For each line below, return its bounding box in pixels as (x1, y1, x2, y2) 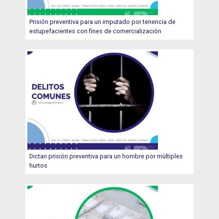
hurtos (29, 161, 48, 169)
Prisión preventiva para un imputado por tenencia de (29, 18, 176, 26)
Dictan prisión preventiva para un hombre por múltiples (29, 152, 183, 160)
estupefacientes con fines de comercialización (29, 27, 162, 35)
